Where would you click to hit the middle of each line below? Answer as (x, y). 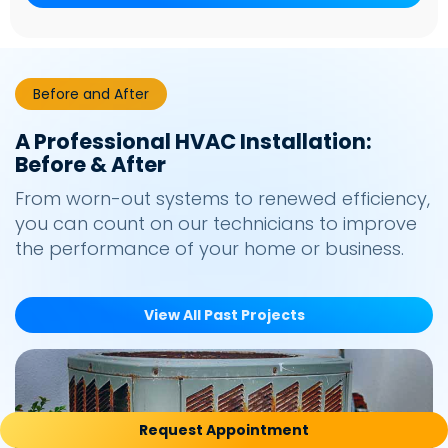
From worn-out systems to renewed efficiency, (222, 199)
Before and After (91, 94)
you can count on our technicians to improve (216, 224)
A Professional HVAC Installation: (193, 142)
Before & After (90, 165)
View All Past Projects (224, 315)
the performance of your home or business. (209, 249)
